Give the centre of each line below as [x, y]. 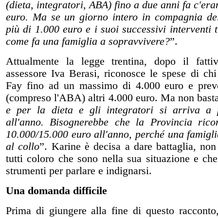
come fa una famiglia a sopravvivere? [88, 41]
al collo [23, 146]
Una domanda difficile [56, 191]
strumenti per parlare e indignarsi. [79, 171]
